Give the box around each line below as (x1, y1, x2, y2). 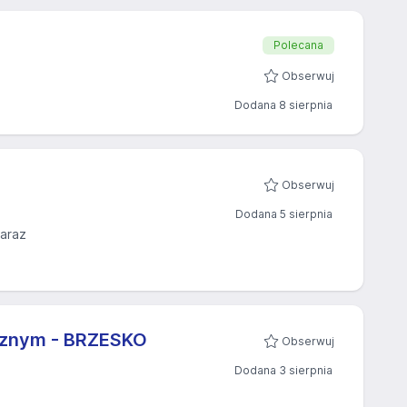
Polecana (273, 38, 323, 52)
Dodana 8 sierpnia (234, 98, 333, 112)
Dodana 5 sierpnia (235, 207, 333, 221)
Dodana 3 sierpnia (234, 363, 333, 377)
